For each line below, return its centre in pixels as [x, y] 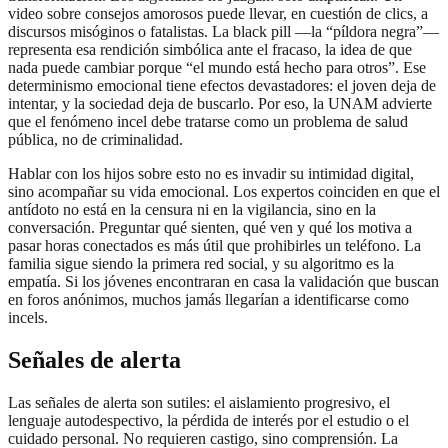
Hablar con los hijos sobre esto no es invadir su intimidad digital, [211, 174]
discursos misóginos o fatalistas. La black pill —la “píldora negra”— [223, 32]
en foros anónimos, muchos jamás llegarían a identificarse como [208, 300]
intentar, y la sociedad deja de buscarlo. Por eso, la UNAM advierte [220, 104]
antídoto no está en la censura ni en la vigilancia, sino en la [192, 210]
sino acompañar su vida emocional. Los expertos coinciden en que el [224, 192]
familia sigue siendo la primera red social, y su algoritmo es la [201, 264]
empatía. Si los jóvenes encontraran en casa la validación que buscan [223, 282]
